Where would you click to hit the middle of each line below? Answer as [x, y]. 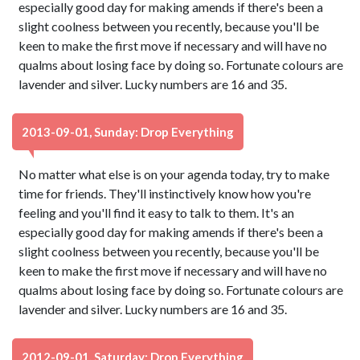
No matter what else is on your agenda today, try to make [174, 174]
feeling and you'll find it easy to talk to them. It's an [157, 213]
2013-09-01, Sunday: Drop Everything [128, 132]
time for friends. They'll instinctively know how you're [165, 193]
